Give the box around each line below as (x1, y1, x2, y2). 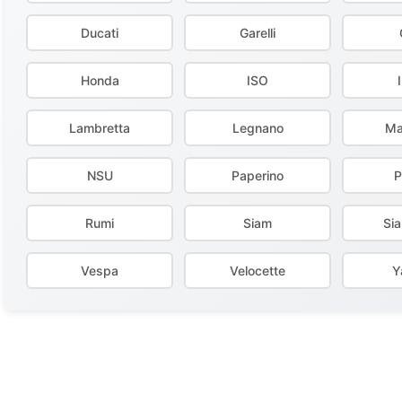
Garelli (240, 25, 275, 40)
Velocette (230, 263, 285, 278)
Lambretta (69, 120, 130, 135)
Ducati (81, 25, 118, 40)
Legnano (232, 120, 284, 135)
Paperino (232, 168, 284, 183)
